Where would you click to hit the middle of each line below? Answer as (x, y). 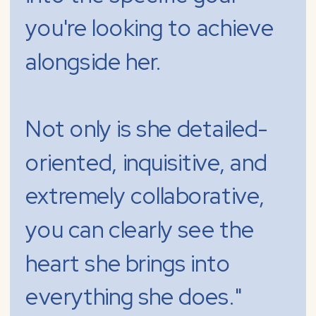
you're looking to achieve (150, 29)
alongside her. (94, 62)
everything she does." (134, 297)
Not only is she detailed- (147, 129)
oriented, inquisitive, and (146, 163)
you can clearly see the (140, 230)
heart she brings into (128, 263)
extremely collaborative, (145, 196)
